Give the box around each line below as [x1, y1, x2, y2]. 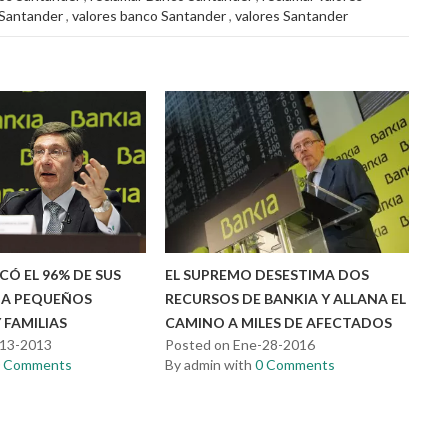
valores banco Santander [72, 7, 226, 24]
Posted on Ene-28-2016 [165, 335, 316, 353]
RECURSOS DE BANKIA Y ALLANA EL [165, 289, 407, 307]
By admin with [165, 355, 256, 373]
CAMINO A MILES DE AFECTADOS [165, 313, 393, 331]
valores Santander [235, 7, 348, 24]
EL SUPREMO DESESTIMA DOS [165, 265, 370, 283]
